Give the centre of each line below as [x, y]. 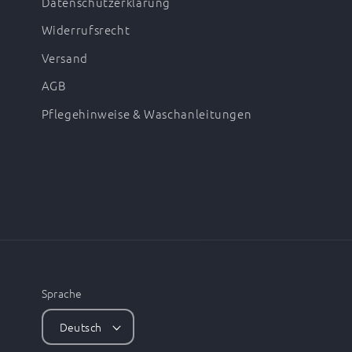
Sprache [62, 293]
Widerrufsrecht [86, 30]
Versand [64, 57]
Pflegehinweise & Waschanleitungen [147, 113]
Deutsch [81, 327]
